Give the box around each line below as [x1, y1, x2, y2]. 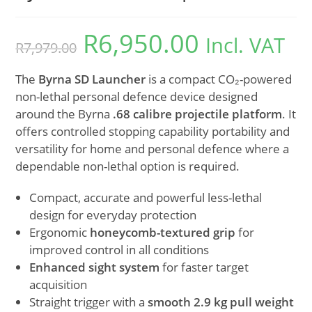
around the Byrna [15, 106, 114, 123]
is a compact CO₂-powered [146, 71, 292, 88]
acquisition [29, 276, 88, 293]
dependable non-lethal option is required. [15, 158, 240, 175]
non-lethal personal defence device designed [15, 88, 258, 105]
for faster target [159, 259, 249, 276]
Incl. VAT [205, 31, 286, 59]
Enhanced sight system [29, 259, 160, 276]
